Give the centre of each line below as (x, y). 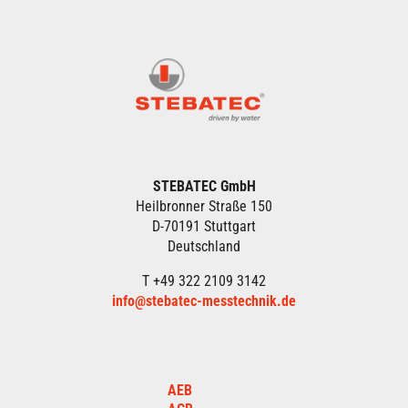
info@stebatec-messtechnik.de (204, 301)
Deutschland (204, 247)
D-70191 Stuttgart (204, 227)
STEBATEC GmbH (204, 187)
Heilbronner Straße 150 (204, 207)
